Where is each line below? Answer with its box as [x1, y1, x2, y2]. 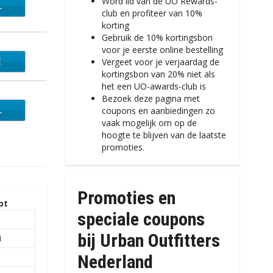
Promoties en [77, 187, 175, 208]
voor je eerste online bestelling [101, 44, 223, 55]
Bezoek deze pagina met [101, 93, 200, 104]
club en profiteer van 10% [101, 7, 202, 19]
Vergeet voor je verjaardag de [101, 56, 219, 68]
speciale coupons [77, 208, 205, 230]
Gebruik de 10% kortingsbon [101, 32, 213, 43]
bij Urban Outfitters [77, 230, 220, 251]
